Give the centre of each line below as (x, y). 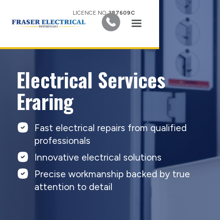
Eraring (45, 101)
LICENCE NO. (91, 13)
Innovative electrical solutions (98, 157)
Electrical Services (91, 80)
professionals (62, 141)
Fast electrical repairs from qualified (110, 128)
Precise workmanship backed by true (112, 174)
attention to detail (73, 187)
